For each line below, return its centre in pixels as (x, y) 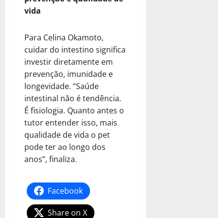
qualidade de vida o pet (67, 135)
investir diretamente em (69, 62)
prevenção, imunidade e (69, 74)
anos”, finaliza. (51, 159)
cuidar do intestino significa (75, 49)
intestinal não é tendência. (73, 98)
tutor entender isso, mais (71, 122)
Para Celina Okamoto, (64, 37)
